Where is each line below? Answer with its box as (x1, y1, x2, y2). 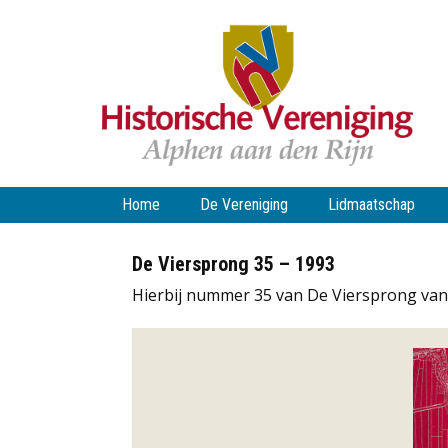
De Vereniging (200, 195, 288, 214)
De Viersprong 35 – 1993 (132, 252, 335, 276)
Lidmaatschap (328, 195, 415, 214)
